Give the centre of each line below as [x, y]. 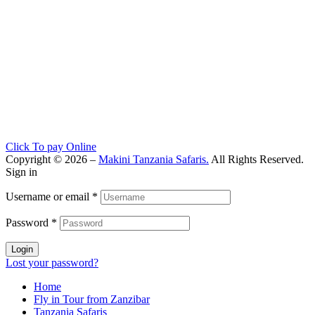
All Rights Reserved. [256, 159]
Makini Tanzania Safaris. [154, 159]
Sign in [21, 172]
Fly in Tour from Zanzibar [92, 299]
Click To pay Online [51, 146]
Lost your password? [52, 262]
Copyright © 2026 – [52, 159]
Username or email [49, 196]
